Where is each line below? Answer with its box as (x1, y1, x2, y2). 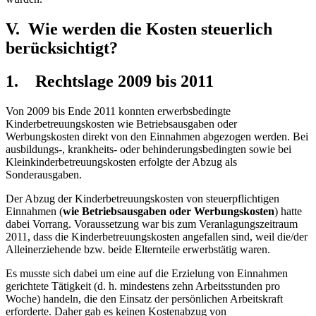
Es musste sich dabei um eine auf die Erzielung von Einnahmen (6, 267, 288, 279)
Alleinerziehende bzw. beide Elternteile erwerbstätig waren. (6, 243, 270, 255)
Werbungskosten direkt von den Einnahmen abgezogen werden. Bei (6, 130, 308, 142)
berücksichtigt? (6, 38, 118, 57)
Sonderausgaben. (6, 168, 82, 181)
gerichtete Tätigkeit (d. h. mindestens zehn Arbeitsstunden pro (6, 279, 280, 292)
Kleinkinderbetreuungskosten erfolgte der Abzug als (6, 155, 237, 168)
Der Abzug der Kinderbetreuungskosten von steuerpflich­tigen (6, 192, 279, 205)
